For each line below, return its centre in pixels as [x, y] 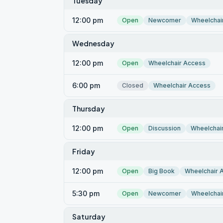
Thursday [89, 109]
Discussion [165, 128]
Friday [84, 151]
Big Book [162, 171]
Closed [133, 85]
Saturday [89, 217]
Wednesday [93, 43]
